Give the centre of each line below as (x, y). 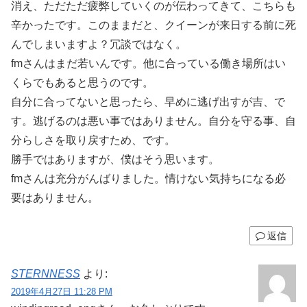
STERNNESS (46, 274)
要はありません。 (55, 198)
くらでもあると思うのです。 (82, 83)
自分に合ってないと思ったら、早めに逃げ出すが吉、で (148, 102)
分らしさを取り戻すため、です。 (93, 140)
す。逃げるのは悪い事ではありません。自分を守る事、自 (153, 121)
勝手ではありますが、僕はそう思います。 (115, 160)
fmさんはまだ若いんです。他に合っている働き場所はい (148, 64)
